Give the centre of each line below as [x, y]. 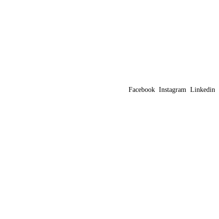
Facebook [142, 90]
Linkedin [203, 90]
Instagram [173, 90]
